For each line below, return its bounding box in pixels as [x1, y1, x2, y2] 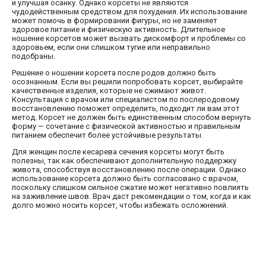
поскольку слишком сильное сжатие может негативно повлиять [12, 183, 249, 192]
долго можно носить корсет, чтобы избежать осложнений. [12, 201, 228, 210]
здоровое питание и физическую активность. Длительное [12, 25, 225, 34]
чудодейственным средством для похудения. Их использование [12, 7, 247, 17]
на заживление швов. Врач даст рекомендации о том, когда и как [12, 192, 251, 201]
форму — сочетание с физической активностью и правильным [12, 122, 240, 131]
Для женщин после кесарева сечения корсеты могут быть [12, 147, 224, 157]
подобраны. [12, 52, 55, 61]
